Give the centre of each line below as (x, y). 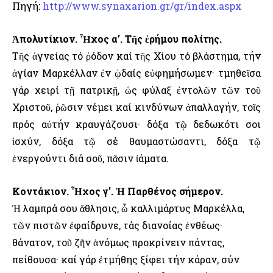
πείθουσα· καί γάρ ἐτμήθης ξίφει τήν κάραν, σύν (126, 260)
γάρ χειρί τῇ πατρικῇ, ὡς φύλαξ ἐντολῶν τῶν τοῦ (136, 90)
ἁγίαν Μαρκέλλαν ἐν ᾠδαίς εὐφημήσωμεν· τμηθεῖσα (136, 73)
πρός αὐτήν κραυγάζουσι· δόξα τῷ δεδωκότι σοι (136, 124)
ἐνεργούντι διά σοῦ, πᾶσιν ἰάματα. (90, 158)
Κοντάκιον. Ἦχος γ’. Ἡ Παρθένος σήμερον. (118, 191)
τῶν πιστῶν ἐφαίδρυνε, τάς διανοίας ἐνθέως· (117, 225)
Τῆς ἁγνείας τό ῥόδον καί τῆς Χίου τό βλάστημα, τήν (136, 56)
